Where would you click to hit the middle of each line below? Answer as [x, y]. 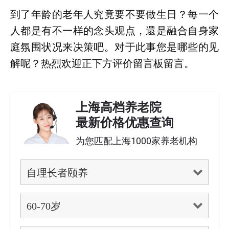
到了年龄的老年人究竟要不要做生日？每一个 [114, 14]
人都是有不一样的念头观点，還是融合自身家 [114, 31]
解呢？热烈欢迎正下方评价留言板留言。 [102, 63]
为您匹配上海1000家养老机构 [136, 141]
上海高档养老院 [119, 107]
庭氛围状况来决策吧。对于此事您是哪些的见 [114, 47]
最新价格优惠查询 [125, 123]
